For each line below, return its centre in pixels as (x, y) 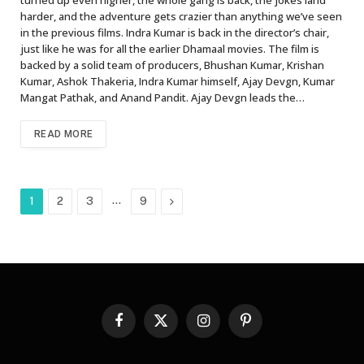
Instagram (226, 327)
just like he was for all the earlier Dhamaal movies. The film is (170, 48)
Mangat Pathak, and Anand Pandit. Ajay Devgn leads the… (162, 97)
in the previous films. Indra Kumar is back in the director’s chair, (175, 32)
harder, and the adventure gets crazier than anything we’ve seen (181, 16)
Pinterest (267, 327)
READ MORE (64, 134)
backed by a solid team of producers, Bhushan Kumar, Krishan (172, 65)
